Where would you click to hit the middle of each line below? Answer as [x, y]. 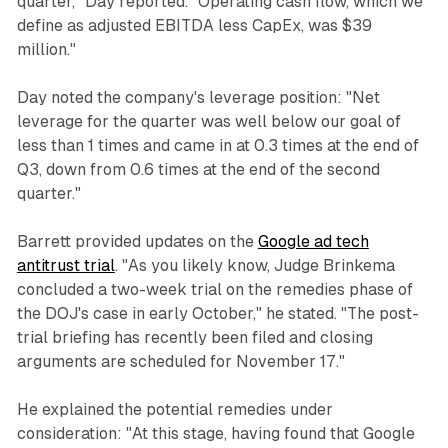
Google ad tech [313, 241]
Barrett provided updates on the [137, 241]
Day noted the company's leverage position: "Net [198, 97]
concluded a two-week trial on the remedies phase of [214, 289]
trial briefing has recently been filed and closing [194, 337]
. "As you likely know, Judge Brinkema [254, 265]
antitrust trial [65, 265]
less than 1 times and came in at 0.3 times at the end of [217, 145]
